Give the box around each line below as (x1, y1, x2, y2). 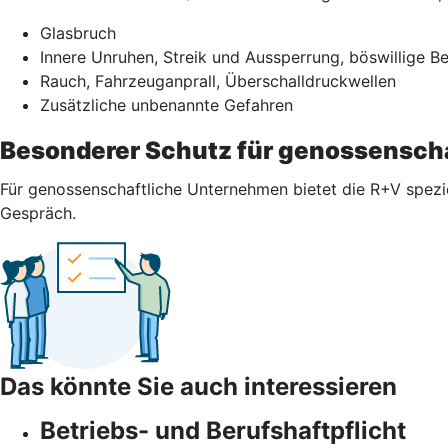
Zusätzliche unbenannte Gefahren (40, 94, 303, 115)
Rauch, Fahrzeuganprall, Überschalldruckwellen (40, 70, 396, 91)
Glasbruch (40, 22, 116, 43)
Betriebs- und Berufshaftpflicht (40, 415, 406, 445)
